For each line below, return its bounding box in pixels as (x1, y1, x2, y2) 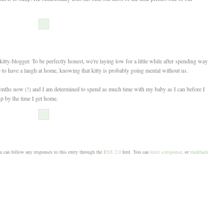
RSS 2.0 (103, 148, 121, 156)
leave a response (150, 148, 182, 156)
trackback (190, 148, 208, 156)
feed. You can (120, 148, 150, 156)
